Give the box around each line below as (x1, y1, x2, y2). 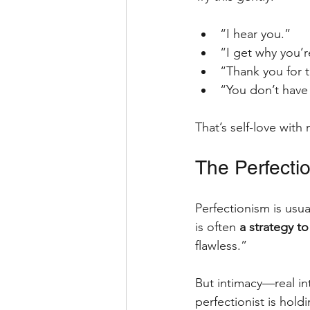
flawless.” (195, 237, 250, 253)
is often (195, 219, 239, 235)
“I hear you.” (220, 26, 291, 42)
